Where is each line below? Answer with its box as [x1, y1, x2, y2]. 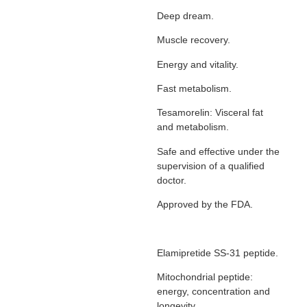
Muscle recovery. [156, 34, 230, 46]
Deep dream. [156, 10, 214, 21]
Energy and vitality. [156, 58, 238, 70]
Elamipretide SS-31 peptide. [156, 247, 278, 258]
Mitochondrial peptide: [156, 271, 253, 283]
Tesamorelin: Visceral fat [156, 107, 263, 119]
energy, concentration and [156, 286, 270, 297]
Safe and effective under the [156, 145, 280, 157]
